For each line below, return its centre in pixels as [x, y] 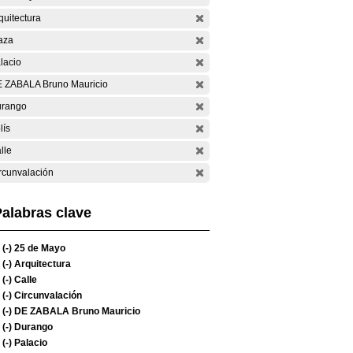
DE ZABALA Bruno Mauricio [76, 311]
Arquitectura [41, 264]
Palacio [30, 343]
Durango [32, 327]
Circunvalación [47, 295]
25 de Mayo [39, 248]
